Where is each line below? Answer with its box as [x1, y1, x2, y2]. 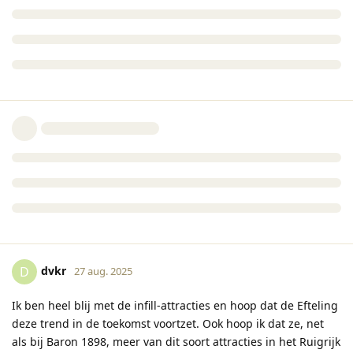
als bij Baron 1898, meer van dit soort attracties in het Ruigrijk [12, 333, 340, 349]
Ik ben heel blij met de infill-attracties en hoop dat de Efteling [12, 297, 338, 313]
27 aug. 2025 [74, 263, 132, 278]
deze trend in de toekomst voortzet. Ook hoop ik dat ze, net [12, 315, 324, 331]
